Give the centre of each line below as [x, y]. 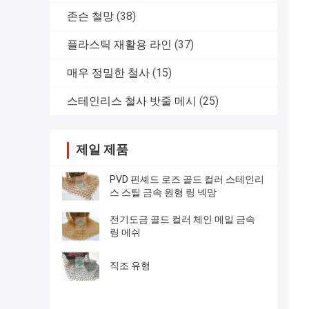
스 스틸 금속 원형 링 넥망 [163, 193]
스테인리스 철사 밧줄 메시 [132, 101]
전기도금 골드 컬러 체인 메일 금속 [182, 220]
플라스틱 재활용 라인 [119, 45]
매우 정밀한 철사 [108, 73]
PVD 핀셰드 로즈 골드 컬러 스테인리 [187, 180]
